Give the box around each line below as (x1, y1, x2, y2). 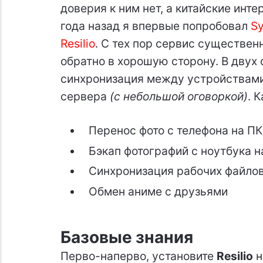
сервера (60, 89, 110, 104)
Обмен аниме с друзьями (88, 184, 228, 199)
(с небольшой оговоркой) (109, 89, 248, 104)
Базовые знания (60, 227, 193, 247)
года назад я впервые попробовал (60, 19, 251, 33)
